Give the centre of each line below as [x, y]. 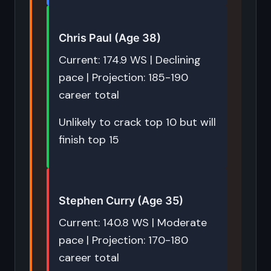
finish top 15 [89, 140]
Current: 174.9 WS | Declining [130, 60]
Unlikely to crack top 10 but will [137, 122]
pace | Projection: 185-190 [123, 77]
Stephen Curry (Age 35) [121, 201]
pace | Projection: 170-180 [123, 240]
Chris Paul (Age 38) [110, 38]
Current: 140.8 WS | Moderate [133, 223]
